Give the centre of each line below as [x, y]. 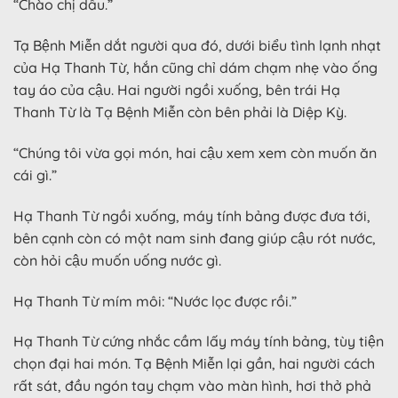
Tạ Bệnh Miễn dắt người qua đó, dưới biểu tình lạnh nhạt [197, 46]
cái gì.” [35, 175]
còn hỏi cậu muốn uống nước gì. [117, 260]
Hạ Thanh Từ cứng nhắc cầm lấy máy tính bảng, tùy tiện [199, 342]
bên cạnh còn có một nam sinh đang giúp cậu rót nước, [195, 238]
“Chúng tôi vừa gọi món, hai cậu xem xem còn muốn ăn [195, 152]
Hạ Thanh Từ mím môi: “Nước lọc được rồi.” [155, 301]
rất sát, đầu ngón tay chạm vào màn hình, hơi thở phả [192, 386]
